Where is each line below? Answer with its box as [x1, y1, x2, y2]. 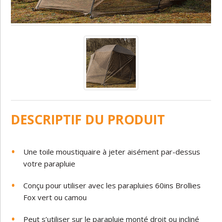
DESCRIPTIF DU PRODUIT [11, 110, 166, 128]
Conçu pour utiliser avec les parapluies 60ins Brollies [23, 180, 201, 190]
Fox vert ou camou [23, 192, 87, 202]
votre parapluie [23, 158, 76, 168]
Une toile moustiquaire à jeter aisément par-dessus [23, 146, 201, 157]
